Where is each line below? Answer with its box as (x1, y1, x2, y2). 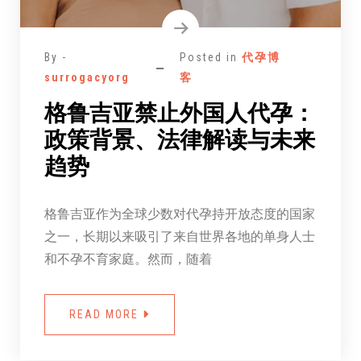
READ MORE (68, 308, 143, 322)
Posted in (180, 51, 243, 64)
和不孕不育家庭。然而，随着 (44, 250, 212, 268)
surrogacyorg (44, 71, 130, 85)
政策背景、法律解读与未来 (44, 127, 315, 154)
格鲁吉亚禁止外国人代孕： (44, 100, 315, 127)
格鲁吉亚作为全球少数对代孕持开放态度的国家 (44, 205, 315, 222)
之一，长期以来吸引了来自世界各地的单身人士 (44, 227, 315, 245)
